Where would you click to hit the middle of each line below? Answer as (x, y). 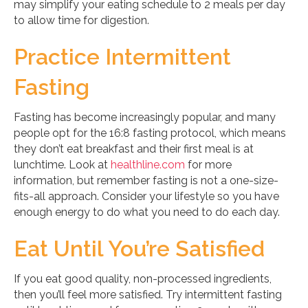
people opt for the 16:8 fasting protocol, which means (150, 133)
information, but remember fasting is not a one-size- (146, 180)
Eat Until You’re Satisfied (139, 248)
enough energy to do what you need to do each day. (147, 212)
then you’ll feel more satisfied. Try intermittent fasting (148, 294)
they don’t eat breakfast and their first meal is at (134, 148)
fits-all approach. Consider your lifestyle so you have (146, 196)
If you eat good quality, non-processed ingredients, (143, 278)
